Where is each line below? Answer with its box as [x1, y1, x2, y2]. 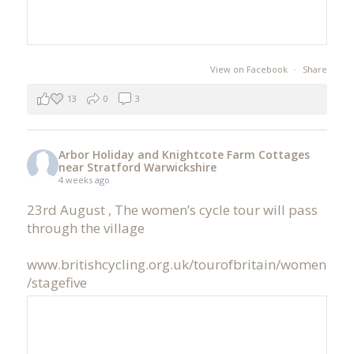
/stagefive [26, 273, 87, 292]
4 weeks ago [58, 173, 110, 186]
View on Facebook [210, 62, 291, 75]
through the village [26, 218, 145, 237]
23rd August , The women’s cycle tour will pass [26, 200, 318, 219]
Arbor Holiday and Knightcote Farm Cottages [58, 146, 310, 162]
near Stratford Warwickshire [58, 159, 217, 175]
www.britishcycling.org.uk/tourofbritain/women [26, 254, 326, 273]
